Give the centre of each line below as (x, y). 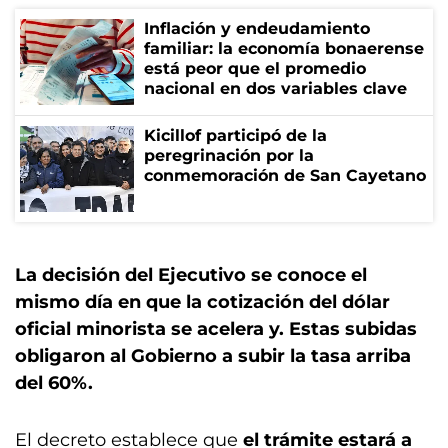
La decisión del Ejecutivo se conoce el (191, 274)
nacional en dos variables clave (275, 88)
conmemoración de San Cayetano (285, 175)
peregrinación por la (229, 155)
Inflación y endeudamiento (257, 28)
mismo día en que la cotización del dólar (202, 301)
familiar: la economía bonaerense (284, 48)
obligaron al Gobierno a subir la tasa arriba (213, 355)
